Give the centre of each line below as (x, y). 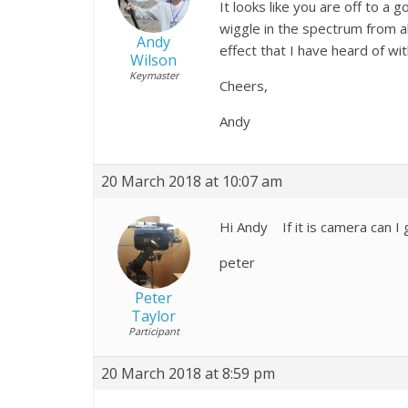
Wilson (153, 60)
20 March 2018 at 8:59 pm (188, 373)
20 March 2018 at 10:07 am (192, 181)
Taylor (153, 316)
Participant (153, 331)
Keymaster (153, 75)
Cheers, (244, 85)
